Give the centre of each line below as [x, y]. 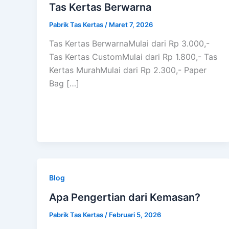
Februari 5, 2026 [135, 215]
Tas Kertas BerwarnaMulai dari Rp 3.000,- [129, 44]
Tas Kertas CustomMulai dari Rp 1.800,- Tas [133, 57]
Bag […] [64, 84]
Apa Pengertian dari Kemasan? [125, 198]
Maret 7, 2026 [131, 24]
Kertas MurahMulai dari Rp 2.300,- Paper [128, 70]
